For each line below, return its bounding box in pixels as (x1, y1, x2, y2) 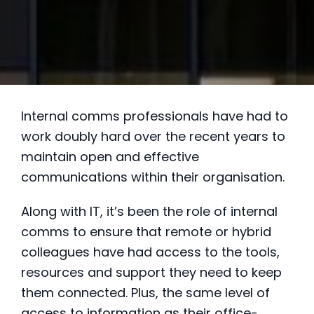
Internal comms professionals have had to (21, 107, 288, 125)
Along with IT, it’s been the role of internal (21, 203, 278, 221)
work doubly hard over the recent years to (21, 128, 285, 146)
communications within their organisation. (21, 168, 285, 186)
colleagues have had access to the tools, (21, 243, 280, 261)
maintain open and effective (21, 148, 199, 166)
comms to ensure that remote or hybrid (21, 223, 271, 241)
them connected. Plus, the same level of (21, 284, 270, 302)
